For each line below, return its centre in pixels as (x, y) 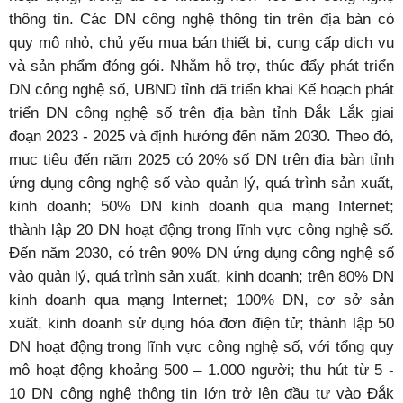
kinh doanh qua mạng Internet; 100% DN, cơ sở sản (201, 300)
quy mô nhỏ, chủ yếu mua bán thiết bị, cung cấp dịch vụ (201, 42)
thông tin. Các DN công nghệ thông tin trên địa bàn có (201, 19)
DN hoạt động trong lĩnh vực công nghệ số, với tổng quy (201, 346)
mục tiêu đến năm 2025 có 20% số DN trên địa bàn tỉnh (201, 159)
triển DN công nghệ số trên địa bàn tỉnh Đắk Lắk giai (201, 112)
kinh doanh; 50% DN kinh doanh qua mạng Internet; (201, 206)
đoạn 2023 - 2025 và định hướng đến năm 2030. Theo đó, (201, 136)
